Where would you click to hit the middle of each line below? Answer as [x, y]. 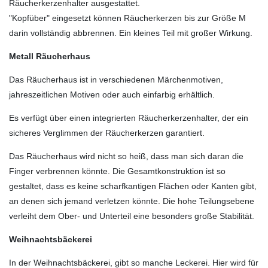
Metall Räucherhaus [50, 56]
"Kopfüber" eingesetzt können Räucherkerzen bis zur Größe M [127, 18]
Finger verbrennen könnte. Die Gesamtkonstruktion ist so [117, 171]
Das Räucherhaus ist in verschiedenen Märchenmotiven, [116, 79]
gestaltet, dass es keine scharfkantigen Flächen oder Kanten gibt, [133, 186]
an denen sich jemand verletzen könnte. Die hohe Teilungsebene [132, 201]
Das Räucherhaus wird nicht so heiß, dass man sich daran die [126, 156]
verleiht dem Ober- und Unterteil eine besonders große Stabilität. [132, 216]
